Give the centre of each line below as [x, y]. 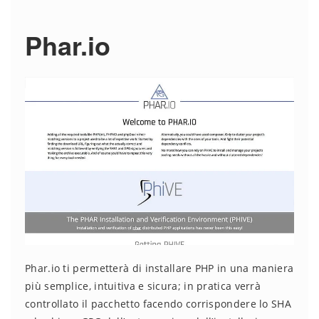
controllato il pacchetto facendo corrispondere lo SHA [158, 304]
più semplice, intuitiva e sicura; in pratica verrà [143, 286]
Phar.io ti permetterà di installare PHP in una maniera [159, 268]
